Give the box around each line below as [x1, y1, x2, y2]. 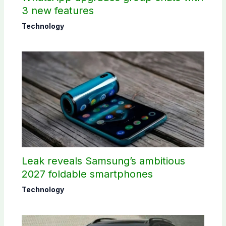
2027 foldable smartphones [21, 168, 153, 181]
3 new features [21, 5, 94, 17]
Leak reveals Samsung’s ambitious [21, 155, 185, 167]
